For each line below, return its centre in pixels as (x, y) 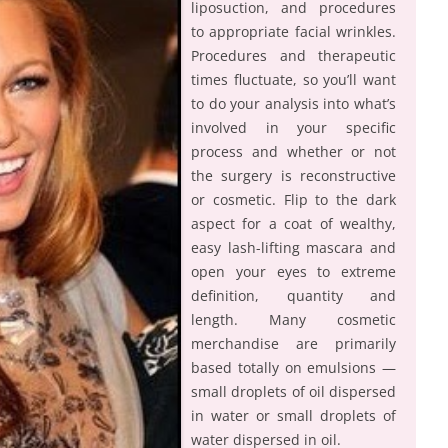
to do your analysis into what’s (293, 103)
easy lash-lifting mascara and (293, 247)
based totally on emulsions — (293, 367)
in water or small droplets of (293, 415)
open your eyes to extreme (293, 271)
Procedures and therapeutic (293, 55)
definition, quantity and (293, 295)
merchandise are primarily (293, 343)
